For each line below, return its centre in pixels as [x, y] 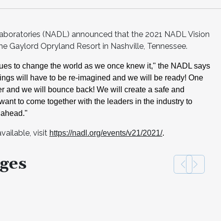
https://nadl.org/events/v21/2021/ [106, 133]
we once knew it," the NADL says [152, 66]
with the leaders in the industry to [135, 101]
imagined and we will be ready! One [141, 77]
